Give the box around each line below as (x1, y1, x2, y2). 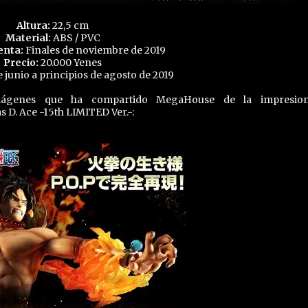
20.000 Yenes (38, 56, 102, 69)
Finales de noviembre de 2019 (23, 44, 166, 56)
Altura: (16, 19, 50, 32)
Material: (5, 32, 53, 44)
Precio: (3, 56, 38, 69)
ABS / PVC (52, 32, 100, 44)
